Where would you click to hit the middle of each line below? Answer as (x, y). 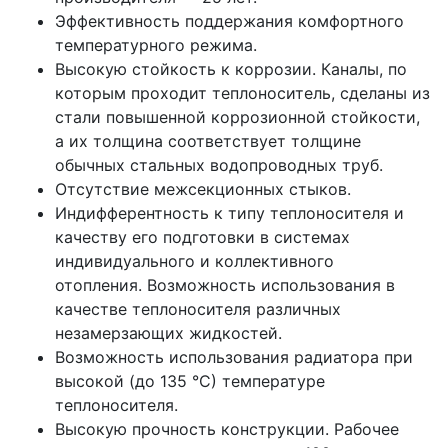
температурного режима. (156, 45)
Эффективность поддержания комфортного (229, 21)
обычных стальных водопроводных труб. (219, 165)
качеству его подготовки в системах (202, 237)
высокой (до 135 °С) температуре (190, 381)
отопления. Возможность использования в (225, 285)
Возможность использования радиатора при (234, 357)
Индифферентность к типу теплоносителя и (229, 213)
